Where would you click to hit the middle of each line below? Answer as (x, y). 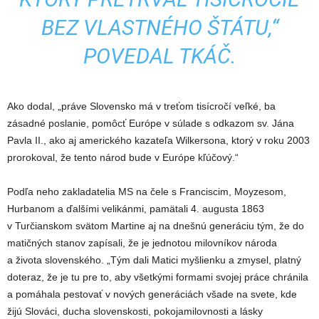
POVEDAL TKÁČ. (159, 56)
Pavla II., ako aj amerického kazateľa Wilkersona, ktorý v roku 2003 (158, 140)
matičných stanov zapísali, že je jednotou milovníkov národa (142, 242)
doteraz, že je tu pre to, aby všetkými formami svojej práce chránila (158, 277)
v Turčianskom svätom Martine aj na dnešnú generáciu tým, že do (156, 225)
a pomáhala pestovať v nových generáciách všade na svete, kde (152, 294)
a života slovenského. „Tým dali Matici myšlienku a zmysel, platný (154, 260)
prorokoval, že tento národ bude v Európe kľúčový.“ (123, 157)
